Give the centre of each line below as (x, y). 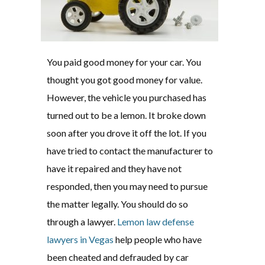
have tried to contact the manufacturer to (130, 151)
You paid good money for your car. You (124, 62)
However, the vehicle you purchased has (127, 98)
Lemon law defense (156, 222)
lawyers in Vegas (80, 240)
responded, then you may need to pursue (127, 186)
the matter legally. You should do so (117, 204)
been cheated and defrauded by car (118, 257)
